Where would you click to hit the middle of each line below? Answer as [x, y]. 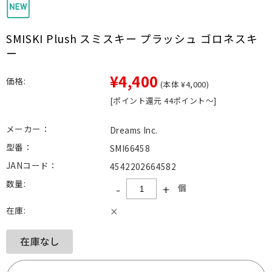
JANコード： [32, 165]
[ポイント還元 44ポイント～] [163, 101]
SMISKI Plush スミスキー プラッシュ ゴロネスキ [132, 39]
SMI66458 [130, 148]
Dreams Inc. [134, 130]
